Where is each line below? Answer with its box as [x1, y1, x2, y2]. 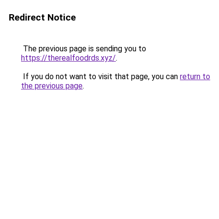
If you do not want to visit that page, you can [21, 72, 180, 81]
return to [180, 72, 210, 81]
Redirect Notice [9, 12, 76, 23]
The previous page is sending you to [21, 44, 146, 53]
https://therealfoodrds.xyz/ [21, 53, 116, 63]
